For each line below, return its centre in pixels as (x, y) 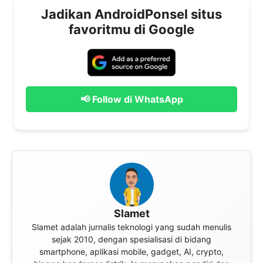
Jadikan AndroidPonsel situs (131, 14)
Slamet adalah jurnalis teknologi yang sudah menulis (131, 227)
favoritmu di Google (131, 29)
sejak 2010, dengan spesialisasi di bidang (131, 239)
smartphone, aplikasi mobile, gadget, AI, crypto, (131, 251)
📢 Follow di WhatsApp (131, 99)
